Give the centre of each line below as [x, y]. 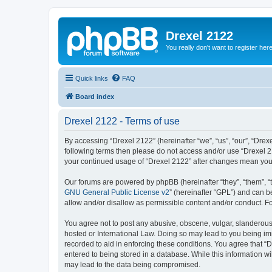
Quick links [92, 78]
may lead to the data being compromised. [132, 264]
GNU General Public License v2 [117, 192]
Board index [95, 96]
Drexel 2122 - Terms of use [122, 121]
